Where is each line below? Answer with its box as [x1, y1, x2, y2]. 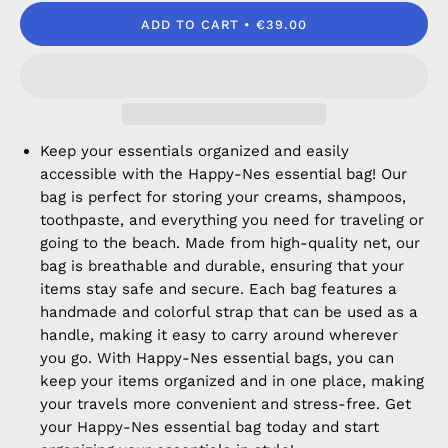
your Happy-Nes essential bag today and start [40, 418, 379, 436]
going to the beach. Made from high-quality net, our [40, 234, 420, 252]
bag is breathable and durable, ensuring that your [40, 257, 404, 275]
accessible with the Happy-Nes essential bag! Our [40, 165, 407, 183]
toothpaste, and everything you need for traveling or [40, 211, 424, 229]
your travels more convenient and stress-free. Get [40, 395, 411, 413]
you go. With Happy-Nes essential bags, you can [40, 349, 394, 367]
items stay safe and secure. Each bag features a [40, 280, 397, 298]
